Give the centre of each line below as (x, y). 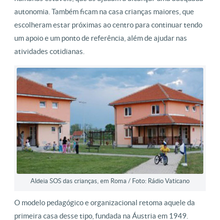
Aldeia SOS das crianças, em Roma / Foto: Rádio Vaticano (110, 181)
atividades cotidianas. (49, 52)
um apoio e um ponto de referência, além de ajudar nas (101, 38)
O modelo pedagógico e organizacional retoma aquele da (105, 202)
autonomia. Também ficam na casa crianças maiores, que (104, 12)
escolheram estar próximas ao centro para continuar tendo (108, 25)
